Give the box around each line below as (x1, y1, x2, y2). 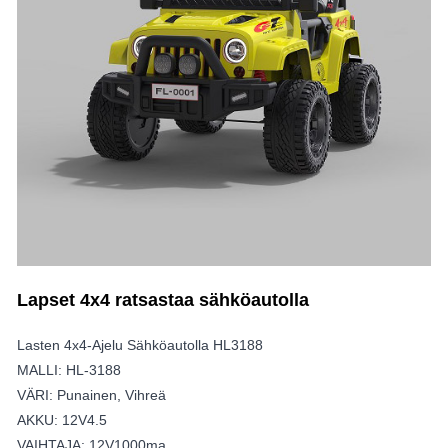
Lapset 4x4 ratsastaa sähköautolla (17, 290, 309, 311)
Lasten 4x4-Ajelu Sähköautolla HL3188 (17, 337, 263, 354)
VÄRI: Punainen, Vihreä (17, 387, 166, 404)
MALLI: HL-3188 (17, 362, 121, 379)
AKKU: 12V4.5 (17, 412, 107, 429)
